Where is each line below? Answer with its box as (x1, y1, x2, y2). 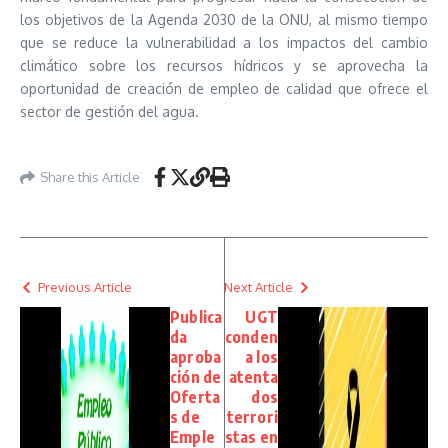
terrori (226, 407, 278, 427)
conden (224, 327, 278, 347)
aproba (170, 347, 222, 367)
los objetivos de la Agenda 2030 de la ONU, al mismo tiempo (20, 11, 428, 28)
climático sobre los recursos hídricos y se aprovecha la (20, 57, 428, 74)
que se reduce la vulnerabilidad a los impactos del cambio (20, 34, 428, 51)
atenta (228, 367, 278, 387)
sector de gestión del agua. (20, 103, 199, 120)
